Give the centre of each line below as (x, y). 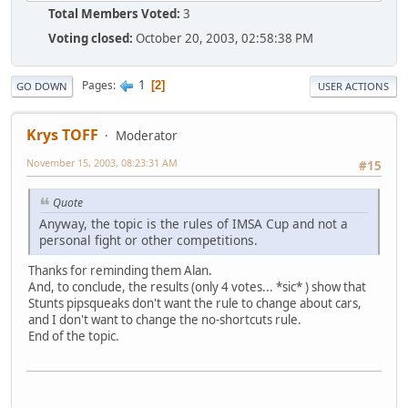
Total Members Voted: (114, 13)
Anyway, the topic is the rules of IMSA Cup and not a (194, 223)
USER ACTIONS (353, 86)
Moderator (147, 135)
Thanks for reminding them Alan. (120, 270)
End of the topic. (74, 336)
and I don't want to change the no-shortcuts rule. (165, 319)
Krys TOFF (62, 134)
